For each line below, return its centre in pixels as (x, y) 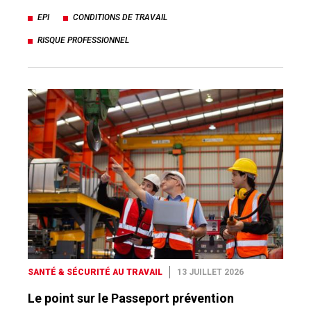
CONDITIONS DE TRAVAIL (120, 18)
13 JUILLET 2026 (210, 272)
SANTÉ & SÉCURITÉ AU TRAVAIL (95, 272)
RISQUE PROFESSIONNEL (83, 41)
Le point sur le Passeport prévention (131, 298)
